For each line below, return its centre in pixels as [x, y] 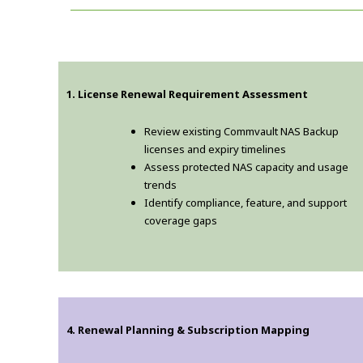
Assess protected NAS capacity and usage [246, 167]
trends [160, 184]
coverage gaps [181, 220]
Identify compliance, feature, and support [246, 202]
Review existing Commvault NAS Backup [241, 131]
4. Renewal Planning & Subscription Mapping [188, 329]
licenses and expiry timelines [215, 149]
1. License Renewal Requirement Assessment [187, 94]
